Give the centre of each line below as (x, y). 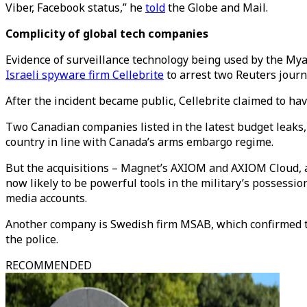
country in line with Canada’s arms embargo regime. (139, 142)
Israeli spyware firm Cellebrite (85, 75)
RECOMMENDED (49, 265)
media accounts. (46, 198)
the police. (32, 239)
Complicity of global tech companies (107, 34)
